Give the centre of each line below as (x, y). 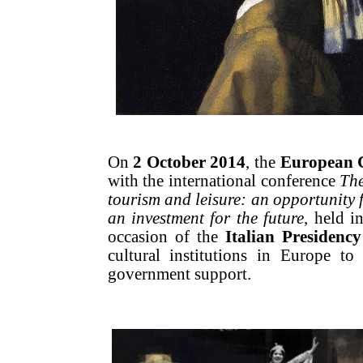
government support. (179, 273)
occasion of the (166, 236)
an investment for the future (206, 218)
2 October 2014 (190, 162)
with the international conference (224, 180)
